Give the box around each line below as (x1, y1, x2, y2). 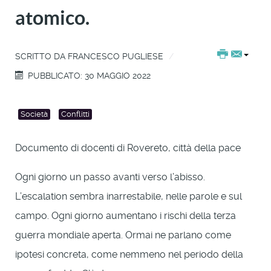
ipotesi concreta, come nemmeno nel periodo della (15, 248, 243, 260)
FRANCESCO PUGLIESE (68, 51, 163, 61)
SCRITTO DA (15, 51, 68, 61)
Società (21, 109, 48, 119)
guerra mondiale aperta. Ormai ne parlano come (15, 229, 231, 241)
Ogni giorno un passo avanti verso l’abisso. (15, 171, 205, 183)
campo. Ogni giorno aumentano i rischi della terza (15, 209, 236, 221)
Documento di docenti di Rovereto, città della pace (15, 142, 241, 154)
